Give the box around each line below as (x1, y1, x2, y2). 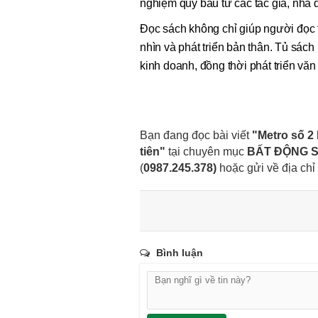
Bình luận (156, 246, 203, 258)
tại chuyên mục (165, 145, 247, 158)
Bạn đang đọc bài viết (140, 128, 252, 141)
